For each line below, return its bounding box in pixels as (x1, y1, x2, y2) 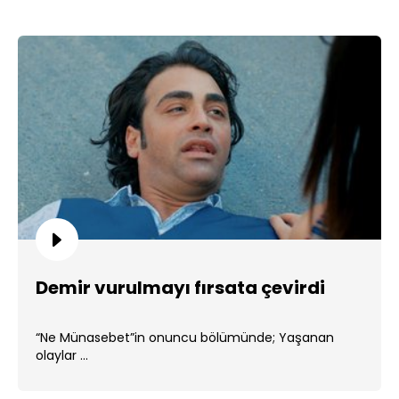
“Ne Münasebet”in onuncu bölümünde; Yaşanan (36, 329, 334, 346)
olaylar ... (36, 346, 88, 364)
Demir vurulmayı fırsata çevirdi (36, 275, 325, 300)
